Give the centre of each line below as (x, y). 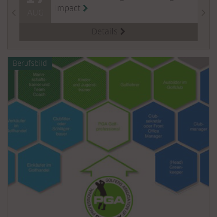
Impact (68, 8)
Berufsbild (30, 63)
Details (105, 32)
